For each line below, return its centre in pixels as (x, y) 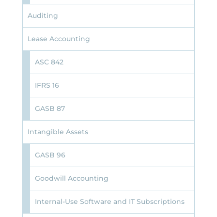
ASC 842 (49, 62)
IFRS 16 (47, 85)
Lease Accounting (59, 39)
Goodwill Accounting (71, 178)
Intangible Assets (58, 132)
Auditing (43, 16)
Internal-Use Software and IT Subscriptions (109, 202)
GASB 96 (50, 155)
